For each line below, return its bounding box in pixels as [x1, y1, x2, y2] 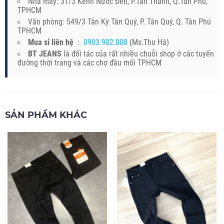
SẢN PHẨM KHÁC [5, 109, 87, 120]
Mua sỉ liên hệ [28, 37, 75, 47]
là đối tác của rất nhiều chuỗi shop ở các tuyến [61, 48, 214, 58]
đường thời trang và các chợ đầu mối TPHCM [17, 57, 161, 67]
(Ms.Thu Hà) [127, 37, 169, 47]
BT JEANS [28, 48, 61, 58]
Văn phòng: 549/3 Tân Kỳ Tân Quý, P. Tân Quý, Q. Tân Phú [28, 16, 211, 26]
